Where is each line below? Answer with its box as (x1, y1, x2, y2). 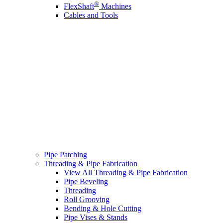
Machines (99, 1, 131, 10)
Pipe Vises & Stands (64, 213, 127, 222)
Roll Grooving (64, 195, 110, 204)
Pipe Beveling (64, 177, 108, 186)
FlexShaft (64, 1, 94, 10)
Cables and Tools (64, 10, 118, 19)
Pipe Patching (44, 150, 87, 159)
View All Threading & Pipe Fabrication (64, 168, 188, 177)
